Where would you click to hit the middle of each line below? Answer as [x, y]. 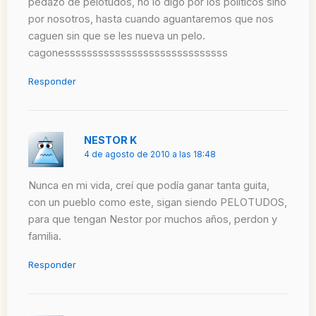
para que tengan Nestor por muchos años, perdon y [153, 220]
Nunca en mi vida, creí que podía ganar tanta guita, [149, 186]
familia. [45, 237]
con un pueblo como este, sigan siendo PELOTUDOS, [158, 203]
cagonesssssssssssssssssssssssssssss [128, 53]
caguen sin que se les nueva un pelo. [117, 36]
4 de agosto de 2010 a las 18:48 [150, 154]
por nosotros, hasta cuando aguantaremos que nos [151, 19]
